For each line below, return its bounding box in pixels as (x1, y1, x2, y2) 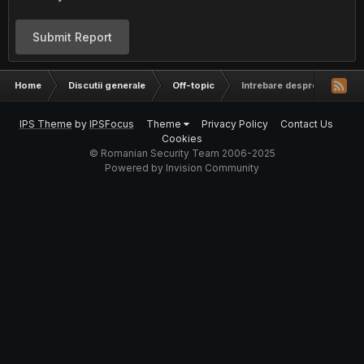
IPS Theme (19, 118, 72, 130)
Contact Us (279, 118, 333, 130)
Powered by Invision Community (105, 162, 259, 174)
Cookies (162, 132, 202, 145)
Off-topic (172, 80, 214, 91)
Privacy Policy (201, 118, 268, 130)
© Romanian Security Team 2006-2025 (89, 147, 275, 159)
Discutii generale (68, 80, 145, 91)
